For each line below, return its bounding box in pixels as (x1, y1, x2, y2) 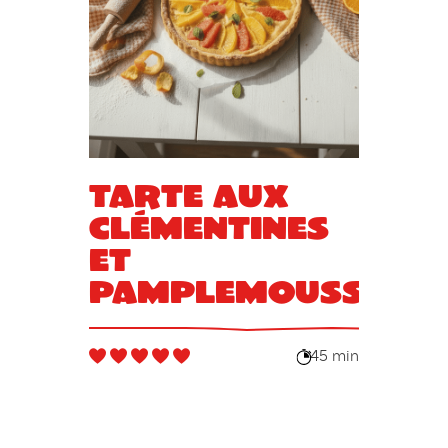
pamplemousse (88, 270, 384, 310)
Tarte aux (88, 174, 288, 214)
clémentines (88, 206, 329, 246)
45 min (310, 349, 360, 366)
